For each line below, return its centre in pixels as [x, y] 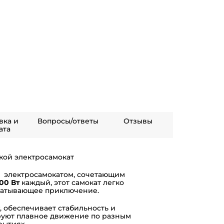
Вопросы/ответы [68, 121]
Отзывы [138, 121]
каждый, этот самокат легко [72, 182]
